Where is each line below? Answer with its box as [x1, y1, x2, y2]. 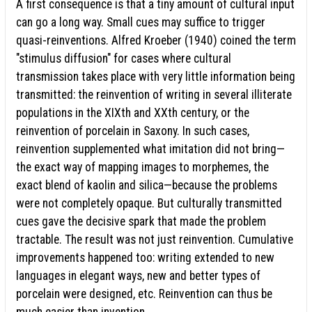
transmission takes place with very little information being [16, 69, 295, 84]
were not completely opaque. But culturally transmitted [16, 196, 282, 210]
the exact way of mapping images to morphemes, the [16, 159, 269, 174]
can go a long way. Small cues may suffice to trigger [16, 15, 265, 29]
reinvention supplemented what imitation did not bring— [16, 141, 285, 156]
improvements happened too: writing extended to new [16, 250, 274, 265]
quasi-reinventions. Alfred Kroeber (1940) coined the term [16, 33, 296, 47]
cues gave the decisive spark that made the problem [16, 214, 266, 228]
